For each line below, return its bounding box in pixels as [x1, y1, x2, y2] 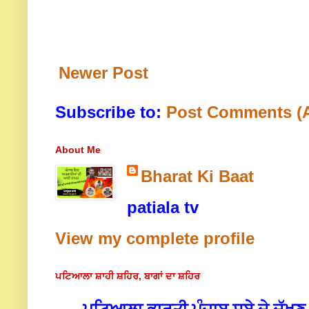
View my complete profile [55, 229, 255, 248]
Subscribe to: [55, 103, 166, 122]
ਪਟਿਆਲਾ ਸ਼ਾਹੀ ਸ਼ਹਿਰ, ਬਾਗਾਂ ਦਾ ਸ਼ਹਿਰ [55, 270, 200, 282]
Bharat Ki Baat [141, 167, 254, 186]
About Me [55, 144, 101, 156]
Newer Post [59, 63, 148, 83]
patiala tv [127, 198, 199, 217]
